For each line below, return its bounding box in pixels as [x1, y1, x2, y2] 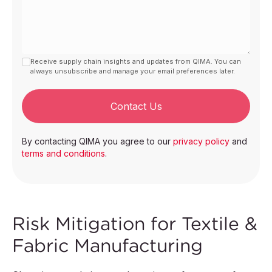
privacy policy [173, 136, 229, 147]
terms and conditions [22, 148, 105, 159]
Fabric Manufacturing [12, 234, 203, 257]
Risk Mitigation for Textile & [12, 212, 257, 236]
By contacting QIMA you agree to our [22, 136, 173, 147]
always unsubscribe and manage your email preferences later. [30, 67, 235, 76]
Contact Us [110, 100, 162, 113]
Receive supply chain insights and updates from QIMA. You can [30, 57, 241, 66]
